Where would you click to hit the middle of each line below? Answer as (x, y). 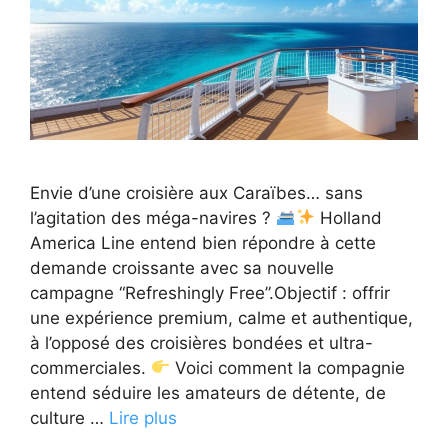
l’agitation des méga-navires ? (153, 217)
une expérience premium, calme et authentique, (221, 317)
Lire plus (143, 417)
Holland (348, 217)
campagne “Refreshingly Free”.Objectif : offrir (210, 292)
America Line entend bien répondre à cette (203, 242)
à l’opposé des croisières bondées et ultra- (201, 342)
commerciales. (90, 367)
